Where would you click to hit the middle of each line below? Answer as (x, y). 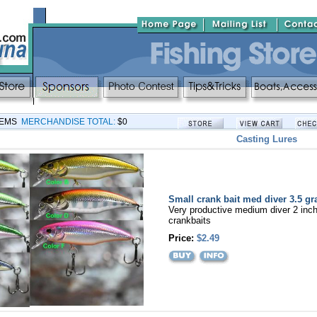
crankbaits (189, 220)
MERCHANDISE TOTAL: (68, 122)
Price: (182, 238)
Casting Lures (267, 139)
